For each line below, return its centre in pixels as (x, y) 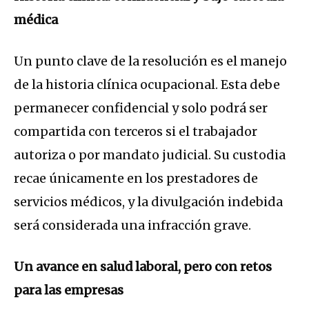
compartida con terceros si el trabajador (136, 132)
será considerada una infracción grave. (132, 226)
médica (36, 20)
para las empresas (69, 290)
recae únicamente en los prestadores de (136, 179)
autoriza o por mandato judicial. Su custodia (150, 155)
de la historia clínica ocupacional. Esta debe (147, 85)
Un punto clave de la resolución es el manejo (150, 61)
